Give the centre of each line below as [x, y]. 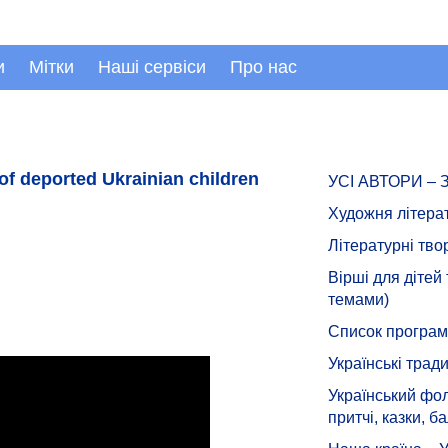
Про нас [263, 67]
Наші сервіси [152, 67]
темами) [358, 299]
